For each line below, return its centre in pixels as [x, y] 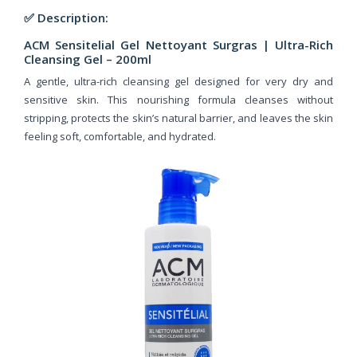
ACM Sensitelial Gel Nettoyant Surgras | [149, 44]
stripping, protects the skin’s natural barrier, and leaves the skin [178, 118]
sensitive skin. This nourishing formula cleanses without [178, 99]
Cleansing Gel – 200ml [88, 59]
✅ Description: [66, 17]
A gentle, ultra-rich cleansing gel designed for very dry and [178, 81]
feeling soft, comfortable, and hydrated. [120, 136]
